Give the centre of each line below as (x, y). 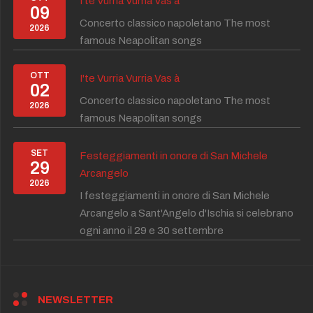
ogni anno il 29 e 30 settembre (152, 231)
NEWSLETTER (75, 300)
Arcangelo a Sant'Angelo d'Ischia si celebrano (187, 213)
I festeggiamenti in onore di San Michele (175, 196)
